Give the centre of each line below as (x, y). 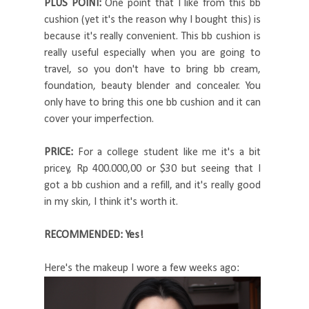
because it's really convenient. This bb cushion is (152, 37)
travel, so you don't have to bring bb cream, (152, 70)
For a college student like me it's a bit (169, 153)
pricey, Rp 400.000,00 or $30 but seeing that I (152, 169)
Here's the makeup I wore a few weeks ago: (142, 269)
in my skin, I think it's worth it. (111, 202)
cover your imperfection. (99, 120)
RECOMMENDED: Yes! (94, 236)
